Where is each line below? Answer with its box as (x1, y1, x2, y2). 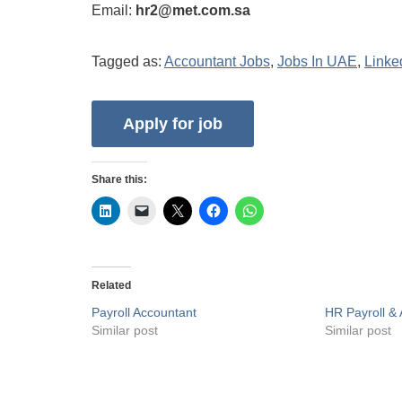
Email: (92, 3, 135, 18)
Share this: (92, 173, 147, 187)
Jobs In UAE (277, 54, 357, 69)
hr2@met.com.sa (135, 3, 250, 18)
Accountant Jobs (164, 54, 270, 69)
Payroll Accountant (92, 305, 197, 320)
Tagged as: (92, 54, 164, 69)
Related (92, 279, 131, 293)
